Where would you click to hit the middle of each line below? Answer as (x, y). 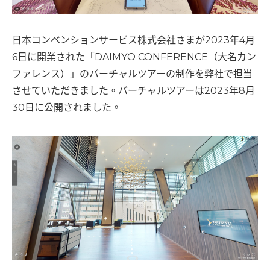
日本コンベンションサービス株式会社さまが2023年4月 (133, 40)
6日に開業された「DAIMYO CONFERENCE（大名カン (134, 57)
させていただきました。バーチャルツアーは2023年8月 (133, 91)
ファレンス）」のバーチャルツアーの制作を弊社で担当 (132, 74)
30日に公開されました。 (67, 108)
